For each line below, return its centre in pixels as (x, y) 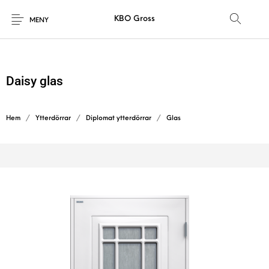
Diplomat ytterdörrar (119, 119)
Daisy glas (35, 81)
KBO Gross (134, 19)
